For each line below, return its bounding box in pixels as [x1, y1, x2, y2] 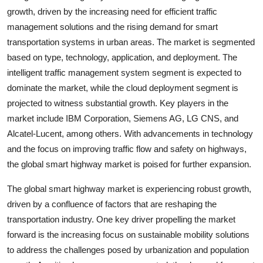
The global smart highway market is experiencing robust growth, [7, 184, 251, 194]
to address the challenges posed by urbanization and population [7, 245, 249, 255]
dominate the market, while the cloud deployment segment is [7, 83, 238, 93]
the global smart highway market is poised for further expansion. [7, 159, 251, 169]
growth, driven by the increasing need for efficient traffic [7, 6, 217, 16]
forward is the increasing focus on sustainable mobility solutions [7, 230, 249, 240]
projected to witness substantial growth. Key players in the [7, 98, 228, 108]
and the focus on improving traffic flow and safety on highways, [7, 144, 247, 154]
